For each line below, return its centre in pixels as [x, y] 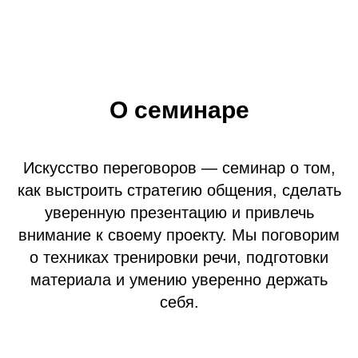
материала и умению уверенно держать [179, 280]
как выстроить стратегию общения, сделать [179, 190]
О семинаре [179, 110]
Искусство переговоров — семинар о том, [179, 168]
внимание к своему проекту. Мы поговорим [179, 235]
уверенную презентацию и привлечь [179, 213]
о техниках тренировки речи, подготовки [179, 257]
